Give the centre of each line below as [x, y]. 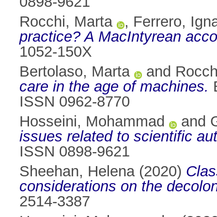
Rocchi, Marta [66, 22]
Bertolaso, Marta [75, 72]
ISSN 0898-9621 [75, 152]
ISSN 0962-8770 [75, 102]
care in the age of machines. [114, 87]
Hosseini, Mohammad [92, 122]
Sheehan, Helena [77, 171]
